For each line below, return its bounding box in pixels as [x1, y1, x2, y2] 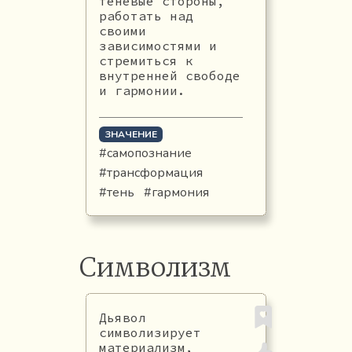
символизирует [98, 324, 201, 340]
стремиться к [98, 52, 193, 68]
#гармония [143, 183, 209, 201]
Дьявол [98, 309, 146, 325]
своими [98, 22, 146, 38]
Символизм [79, 250, 231, 284]
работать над [98, 7, 193, 24]
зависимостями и [98, 37, 217, 53]
